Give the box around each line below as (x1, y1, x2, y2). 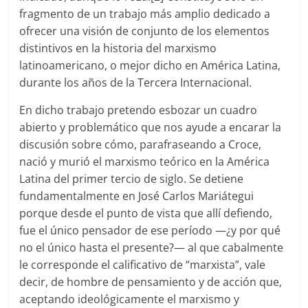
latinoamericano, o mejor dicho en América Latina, (19, 58, 281, 74)
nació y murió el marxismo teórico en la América (19, 154, 270, 170)
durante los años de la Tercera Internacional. (19, 75, 252, 91)
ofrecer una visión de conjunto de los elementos (19, 23, 270, 39)
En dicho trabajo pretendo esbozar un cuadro (19, 102, 258, 118)
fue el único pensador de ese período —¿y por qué (19, 223, 281, 239)
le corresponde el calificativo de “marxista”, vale (19, 257, 266, 273)
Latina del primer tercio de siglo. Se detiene (19, 171, 244, 187)
